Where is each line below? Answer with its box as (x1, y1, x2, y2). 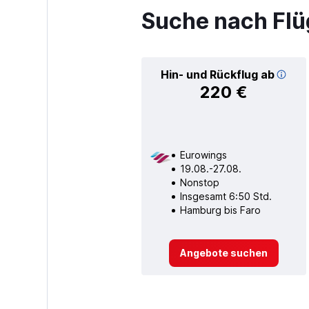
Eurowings (179, 148, 227, 161)
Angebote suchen (179, 246, 268, 259)
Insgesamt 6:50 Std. (179, 190, 272, 202)
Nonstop (179, 176, 219, 188)
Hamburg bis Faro (179, 203, 261, 216)
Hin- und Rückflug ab (160, 67, 275, 81)
